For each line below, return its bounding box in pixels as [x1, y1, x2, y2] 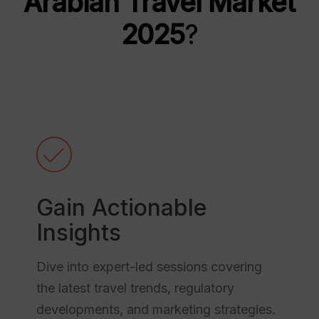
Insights [36, 218, 121, 246]
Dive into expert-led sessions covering [36, 258, 262, 274]
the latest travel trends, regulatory [36, 280, 234, 296]
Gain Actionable [36, 193, 206, 221]
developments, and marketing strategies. [36, 301, 276, 317]
